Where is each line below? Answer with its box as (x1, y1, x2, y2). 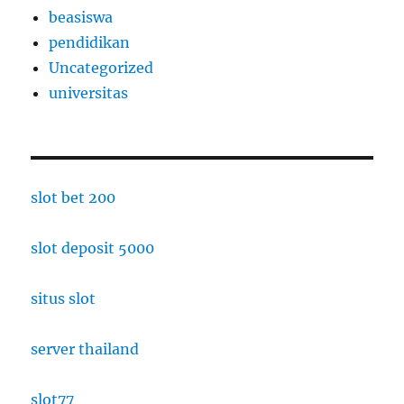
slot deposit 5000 (31, 239, 155, 258)
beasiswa (49, 8, 114, 27)
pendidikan (49, 33, 131, 52)
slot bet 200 (31, 188, 116, 207)
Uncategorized (49, 59, 154, 78)
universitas (49, 84, 129, 103)
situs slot (31, 289, 96, 308)
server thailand (31, 340, 140, 359)
